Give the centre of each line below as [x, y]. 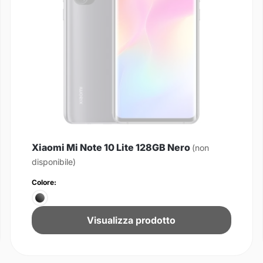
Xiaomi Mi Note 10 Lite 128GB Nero [112, 147]
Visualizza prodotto [131, 220]
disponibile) [53, 161]
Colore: [44, 182]
